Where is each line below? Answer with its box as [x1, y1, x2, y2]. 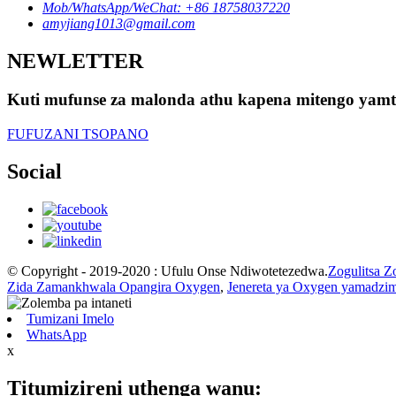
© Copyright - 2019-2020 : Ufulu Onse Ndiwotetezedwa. [7, 263, 328, 278]
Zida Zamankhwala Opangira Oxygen [7, 278, 220, 294]
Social [7, 160, 62, 184]
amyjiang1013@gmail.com [42, 15, 195, 31]
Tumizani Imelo [27, 310, 114, 326]
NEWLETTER [7, 49, 143, 72]
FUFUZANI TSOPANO [7, 126, 148, 142]
